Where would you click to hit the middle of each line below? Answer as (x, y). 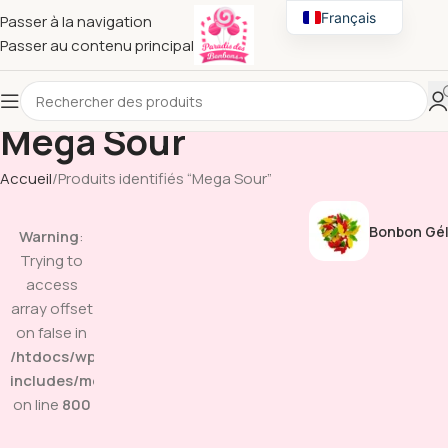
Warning (49, 236)
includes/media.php (82, 380)
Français (349, 17)
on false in (52, 332)
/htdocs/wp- (56, 356)
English (344, 50)
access (51, 284)
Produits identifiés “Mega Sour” (165, 178)
